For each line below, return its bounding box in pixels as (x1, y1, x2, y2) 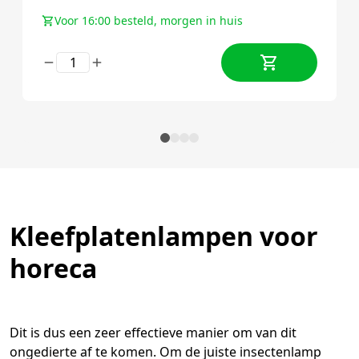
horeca (10, 250, 97, 285)
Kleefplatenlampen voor (10, 218, 318, 253)
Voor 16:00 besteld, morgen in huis (54, 12, 243, 28)
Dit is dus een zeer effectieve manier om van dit (10, 323, 296, 341)
